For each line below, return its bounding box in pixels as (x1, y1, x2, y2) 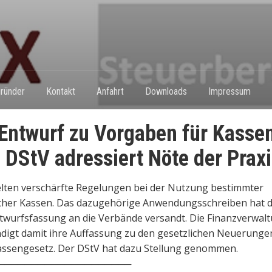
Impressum (208, 86, 251, 97)
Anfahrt (97, 86, 124, 97)
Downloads (145, 86, 187, 97)
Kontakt (46, 86, 75, 97)
